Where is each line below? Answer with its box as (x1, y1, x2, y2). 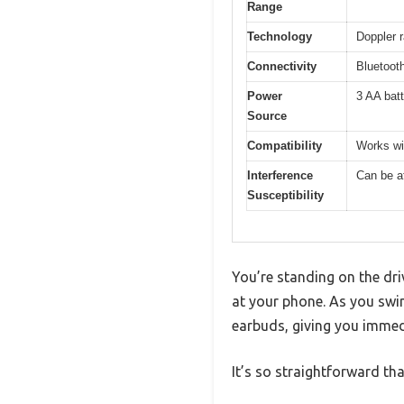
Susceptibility (247, 188, 324, 202)
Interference (247, 168, 313, 182)
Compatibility (247, 138, 322, 152)
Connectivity (247, 59, 317, 73)
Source (247, 108, 287, 123)
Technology (247, 29, 312, 43)
